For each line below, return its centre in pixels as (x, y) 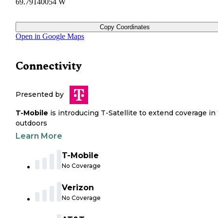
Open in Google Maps (50, 36)
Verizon (78, 188)
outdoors (31, 123)
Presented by (40, 95)
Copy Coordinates (125, 27)
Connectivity (49, 66)
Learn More (39, 136)
